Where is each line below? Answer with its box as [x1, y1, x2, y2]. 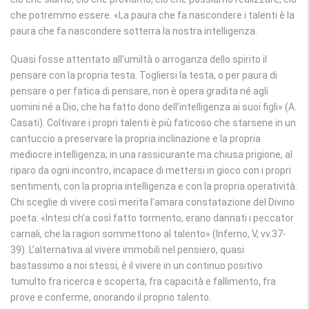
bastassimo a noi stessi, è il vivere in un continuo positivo [10, 260, 263, 271]
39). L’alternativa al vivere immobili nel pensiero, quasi [10, 244, 244, 255]
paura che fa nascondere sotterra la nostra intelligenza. [10, 26, 257, 37]
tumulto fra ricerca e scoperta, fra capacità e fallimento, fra [10, 276, 276, 287]
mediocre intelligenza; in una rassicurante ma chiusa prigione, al [10, 149, 292, 160]
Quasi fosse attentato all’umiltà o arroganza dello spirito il [10, 54, 267, 65]
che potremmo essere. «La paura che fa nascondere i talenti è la [10, 10, 295, 21]
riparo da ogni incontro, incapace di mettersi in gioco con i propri [10, 165, 291, 176]
